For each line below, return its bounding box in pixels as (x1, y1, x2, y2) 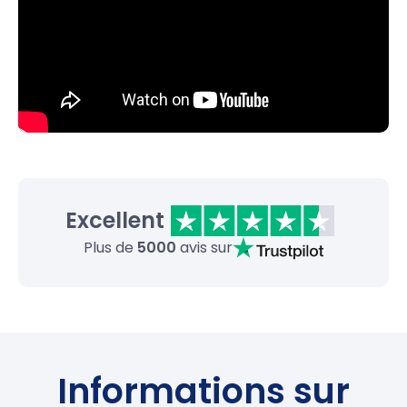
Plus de (83, 237, 137, 259)
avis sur (175, 237, 233, 259)
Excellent (65, 205, 165, 236)
